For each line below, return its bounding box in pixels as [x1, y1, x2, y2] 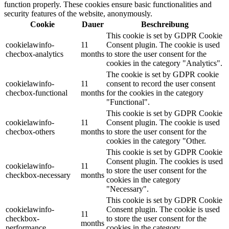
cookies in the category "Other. [106, 136, 206, 145]
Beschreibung [141, 19, 189, 29]
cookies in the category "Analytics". [106, 58, 222, 67]
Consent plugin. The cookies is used [106, 156, 223, 166]
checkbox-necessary [6, 170, 71, 179]
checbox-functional [6, 88, 67, 97]
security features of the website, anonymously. [4, 9, 152, 18]
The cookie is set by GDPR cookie [106, 70, 219, 79]
